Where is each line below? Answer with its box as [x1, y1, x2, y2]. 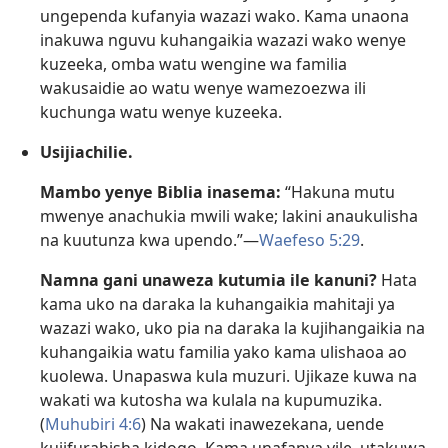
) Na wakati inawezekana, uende [141, 412, 384, 435]
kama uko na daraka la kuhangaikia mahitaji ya [40, 292, 395, 315]
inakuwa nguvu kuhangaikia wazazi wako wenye [40, 28, 406, 51]
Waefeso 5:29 [259, 228, 360, 251]
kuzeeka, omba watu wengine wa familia [40, 52, 347, 75]
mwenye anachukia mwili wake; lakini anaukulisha [40, 204, 418, 227]
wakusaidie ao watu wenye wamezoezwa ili [40, 76, 366, 99]
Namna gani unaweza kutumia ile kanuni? [40, 268, 377, 291]
